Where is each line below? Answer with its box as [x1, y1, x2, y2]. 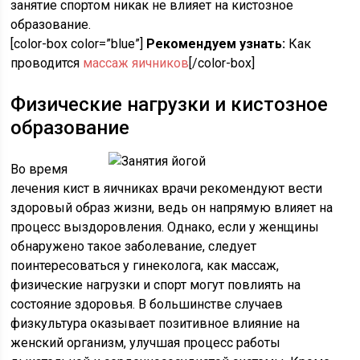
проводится [10, 55, 84, 72]
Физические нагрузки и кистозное [10, 93, 329, 117]
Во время [10, 162, 68, 178]
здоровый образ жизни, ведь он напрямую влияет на [10, 200, 333, 216]
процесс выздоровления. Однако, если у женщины [10, 219, 320, 235]
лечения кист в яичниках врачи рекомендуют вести [10, 181, 323, 197]
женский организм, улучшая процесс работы [10, 335, 281, 351]
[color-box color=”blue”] [10, 36, 147, 52]
